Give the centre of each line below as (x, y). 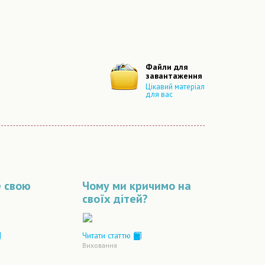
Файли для (167, 67)
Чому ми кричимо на (136, 186)
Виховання (99, 245)
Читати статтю (107, 235)
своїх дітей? (115, 199)
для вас (159, 95)
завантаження (174, 76)
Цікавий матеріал (175, 87)
